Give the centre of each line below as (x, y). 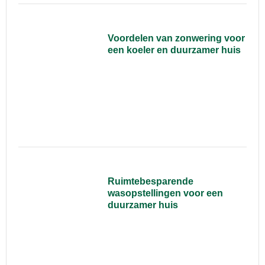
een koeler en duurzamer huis (174, 50)
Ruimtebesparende (151, 182)
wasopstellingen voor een (166, 193)
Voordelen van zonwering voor (177, 38)
